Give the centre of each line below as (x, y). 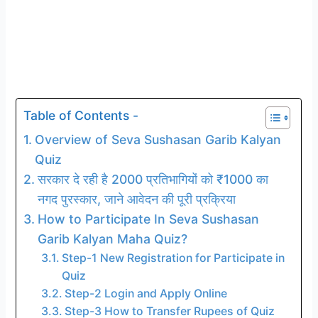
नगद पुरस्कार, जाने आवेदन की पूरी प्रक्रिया (136, 199)
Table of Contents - (81, 115)
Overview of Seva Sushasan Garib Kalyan (158, 139)
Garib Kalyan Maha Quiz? (112, 238)
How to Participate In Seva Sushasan (148, 219)
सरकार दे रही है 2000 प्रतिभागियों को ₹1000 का (153, 179)
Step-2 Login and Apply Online (146, 293)
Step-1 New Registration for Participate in (173, 258)
